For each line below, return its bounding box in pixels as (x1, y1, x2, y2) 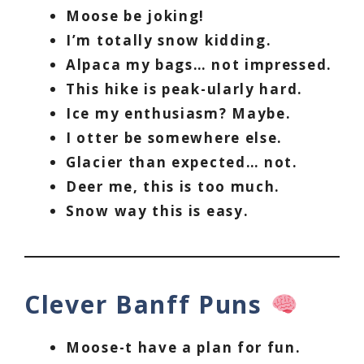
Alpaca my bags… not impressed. (66, 55, 332, 75)
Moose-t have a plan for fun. (66, 338, 301, 357)
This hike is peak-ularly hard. (66, 80, 303, 99)
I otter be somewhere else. (66, 128, 284, 148)
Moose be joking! (66, 6, 206, 26)
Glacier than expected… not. (66, 153, 298, 172)
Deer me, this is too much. (66, 177, 281, 197)
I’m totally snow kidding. (66, 31, 272, 50)
